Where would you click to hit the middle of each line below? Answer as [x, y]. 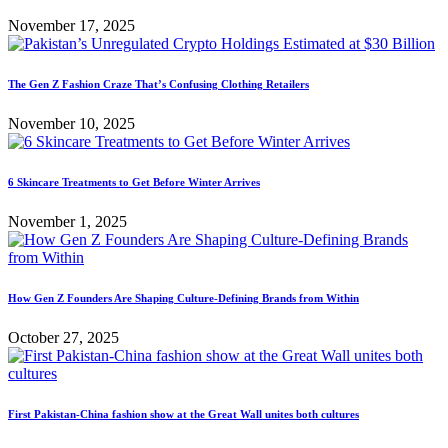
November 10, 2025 [71, 124]
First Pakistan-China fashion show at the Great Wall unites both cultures [183, 414]
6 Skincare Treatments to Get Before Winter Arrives [134, 182]
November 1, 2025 [67, 222]
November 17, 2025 [71, 26]
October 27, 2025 [63, 338]
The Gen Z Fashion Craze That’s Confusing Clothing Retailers [158, 84]
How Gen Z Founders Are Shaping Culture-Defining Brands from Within [183, 298]
